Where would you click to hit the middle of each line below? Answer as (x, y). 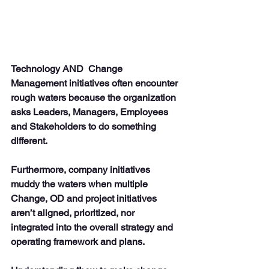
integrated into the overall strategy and (93, 227)
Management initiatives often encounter (95, 83)
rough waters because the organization (95, 97)
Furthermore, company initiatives (82, 169)
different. (30, 141)
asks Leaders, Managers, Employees (91, 112)
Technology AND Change (68, 68)
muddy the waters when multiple (80, 184)
